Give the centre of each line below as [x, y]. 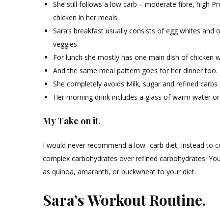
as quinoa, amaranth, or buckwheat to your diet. [119, 171]
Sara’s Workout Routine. [124, 200]
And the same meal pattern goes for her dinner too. [135, 70]
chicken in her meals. [86, 17]
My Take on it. [72, 121]
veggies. [66, 44]
